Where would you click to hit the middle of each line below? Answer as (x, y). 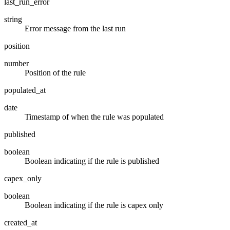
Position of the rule (55, 72)
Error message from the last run (75, 28)
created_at (21, 222)
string (13, 19)
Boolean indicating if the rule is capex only (94, 205)
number (16, 63)
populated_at (25, 90)
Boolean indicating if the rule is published (92, 161)
